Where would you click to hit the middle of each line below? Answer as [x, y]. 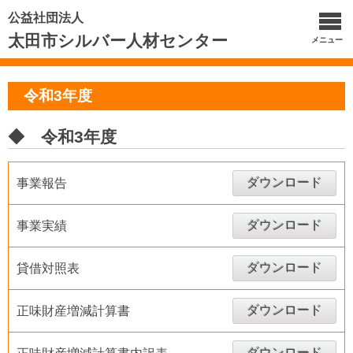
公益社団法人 [46, 18]
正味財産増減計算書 [73, 311]
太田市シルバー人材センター [118, 41]
